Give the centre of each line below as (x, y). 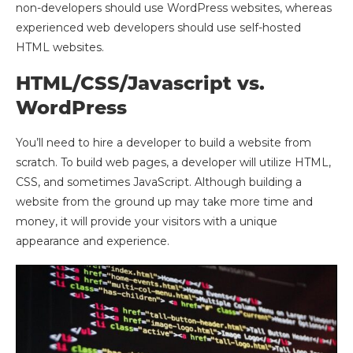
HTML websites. (60, 47)
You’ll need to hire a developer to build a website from (163, 142)
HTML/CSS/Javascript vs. (140, 83)
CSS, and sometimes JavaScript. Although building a (159, 182)
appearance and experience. (93, 241)
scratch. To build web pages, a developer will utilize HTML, (173, 162)
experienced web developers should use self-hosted (158, 27)
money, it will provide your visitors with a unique (147, 221)
